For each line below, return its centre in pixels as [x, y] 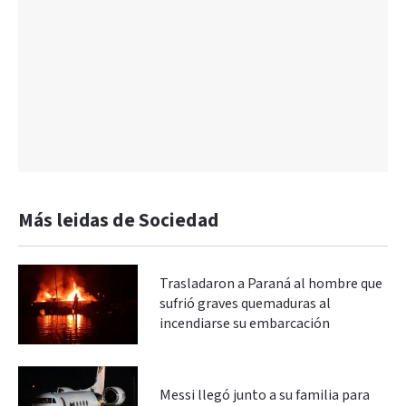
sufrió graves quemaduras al [245, 304]
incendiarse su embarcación [245, 324]
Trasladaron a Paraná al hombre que [271, 284]
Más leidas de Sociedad [118, 220]
